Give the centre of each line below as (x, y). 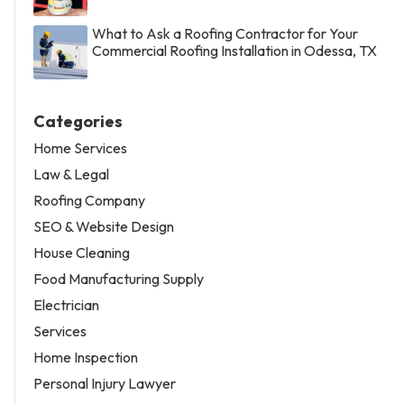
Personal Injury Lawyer (105, 384)
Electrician (66, 305)
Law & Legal (71, 174)
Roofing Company (89, 201)
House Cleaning (82, 253)
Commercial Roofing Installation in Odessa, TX (234, 51)
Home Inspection (86, 358)
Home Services (80, 148)
